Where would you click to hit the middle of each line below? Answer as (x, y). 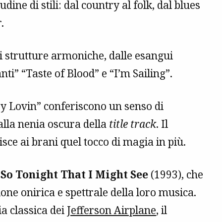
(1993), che (176, 175)
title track (133, 124)
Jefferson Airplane (111, 210)
